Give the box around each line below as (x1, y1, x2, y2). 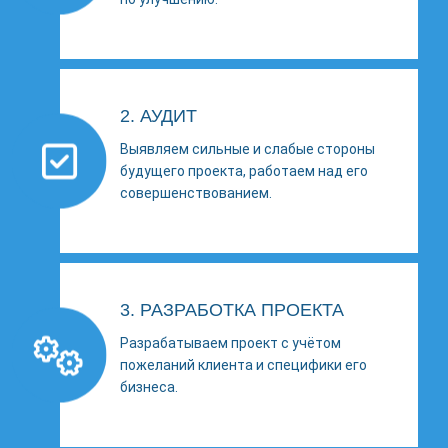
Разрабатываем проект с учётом (119, 335, 341, 352)
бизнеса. (119, 379, 178, 396)
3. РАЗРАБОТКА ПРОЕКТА (119, 300, 344, 321)
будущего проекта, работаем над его (119, 163, 368, 180)
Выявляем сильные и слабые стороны (119, 141, 375, 158)
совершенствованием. (119, 185, 272, 202)
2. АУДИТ (119, 106, 197, 127)
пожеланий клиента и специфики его (119, 357, 367, 374)
